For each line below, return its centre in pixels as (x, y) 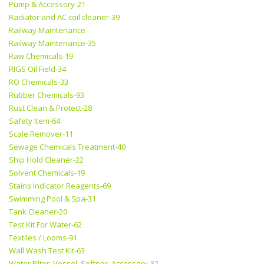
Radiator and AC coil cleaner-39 (64, 17)
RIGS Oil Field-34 (37, 69)
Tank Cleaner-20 (38, 212)
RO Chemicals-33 (39, 82)
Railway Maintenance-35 (52, 43)
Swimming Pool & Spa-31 (52, 199)
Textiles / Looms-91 (43, 238)
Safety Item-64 (34, 121)
